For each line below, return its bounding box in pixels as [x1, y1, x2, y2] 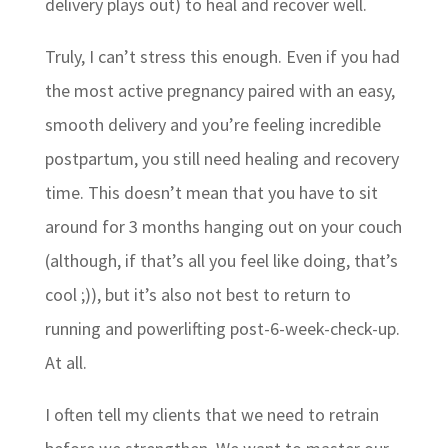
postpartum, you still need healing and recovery [44, 147, 399, 170]
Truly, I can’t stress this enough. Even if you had [44, 45, 400, 68]
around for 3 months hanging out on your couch [44, 215, 402, 238]
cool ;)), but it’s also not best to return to [44, 283, 351, 306]
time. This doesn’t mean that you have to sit [44, 181, 378, 204]
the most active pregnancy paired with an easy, [44, 79, 395, 102]
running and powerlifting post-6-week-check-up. [44, 317, 400, 340]
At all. [44, 351, 87, 374]
